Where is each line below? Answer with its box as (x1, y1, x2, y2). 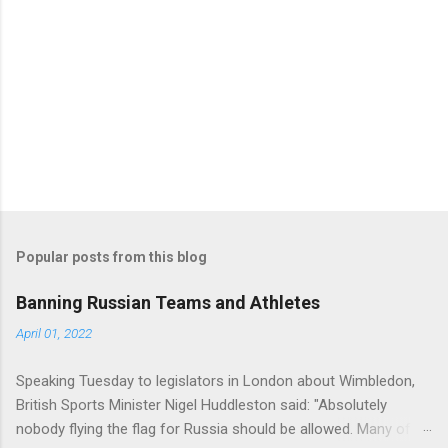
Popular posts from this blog (16, 248, 207, 265)
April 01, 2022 (16, 324, 92, 341)
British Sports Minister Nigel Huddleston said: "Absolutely (16, 395, 387, 414)
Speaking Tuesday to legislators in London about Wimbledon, (16, 371, 415, 390)
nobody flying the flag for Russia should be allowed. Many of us (16, 419, 431, 438)
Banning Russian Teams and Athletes (16, 291, 320, 313)
